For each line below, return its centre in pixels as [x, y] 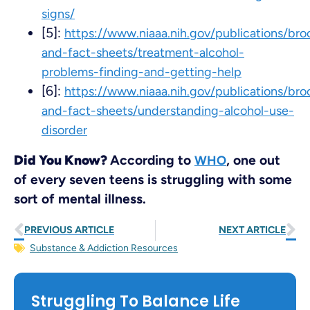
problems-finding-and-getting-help [142, 72]
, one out [253, 160]
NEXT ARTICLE [252, 230]
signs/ [58, 14]
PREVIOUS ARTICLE [69, 230]
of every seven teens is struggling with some [153, 179]
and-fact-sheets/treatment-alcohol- [143, 53]
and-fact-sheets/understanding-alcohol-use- [168, 111]
